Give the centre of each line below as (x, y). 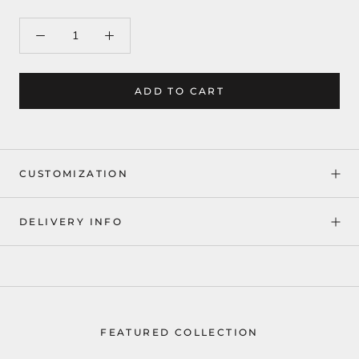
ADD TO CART (179, 91)
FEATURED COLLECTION (179, 332)
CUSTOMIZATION (74, 174)
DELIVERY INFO (71, 222)
